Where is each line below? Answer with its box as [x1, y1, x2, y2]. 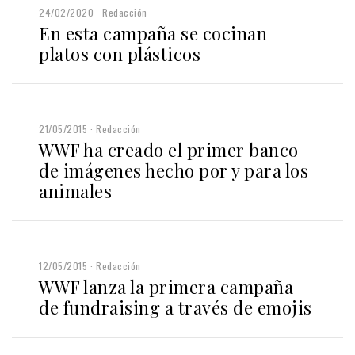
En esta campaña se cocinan [39, 21, 267, 45]
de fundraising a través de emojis [39, 295, 312, 319]
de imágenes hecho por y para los [39, 158, 308, 182]
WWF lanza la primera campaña [39, 274, 293, 299]
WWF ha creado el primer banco [39, 137, 299, 162]
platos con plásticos [39, 41, 200, 66]
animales [39, 178, 112, 203]
